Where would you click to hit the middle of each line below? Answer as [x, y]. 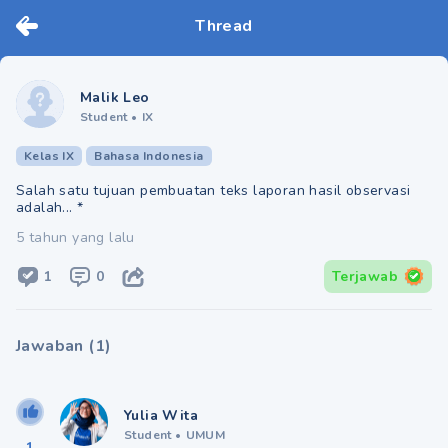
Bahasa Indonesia [149, 156]
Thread [224, 26]
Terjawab [364, 276]
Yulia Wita [161, 415]
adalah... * [50, 207]
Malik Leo [115, 97]
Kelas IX [49, 156]
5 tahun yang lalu [75, 237]
